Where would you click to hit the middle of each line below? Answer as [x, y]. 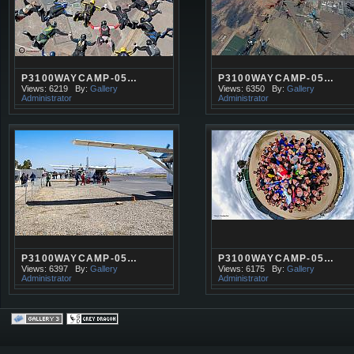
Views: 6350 [241, 88]
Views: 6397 [45, 269]
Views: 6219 [45, 88]
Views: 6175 [241, 269]
